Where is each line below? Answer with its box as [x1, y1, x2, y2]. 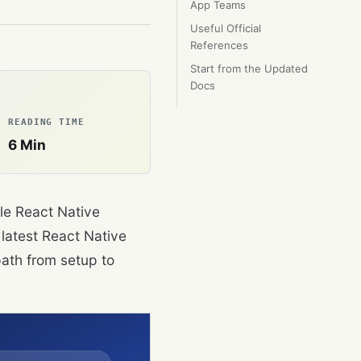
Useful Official [189, 22, 261, 35]
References [189, 39, 248, 52]
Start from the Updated [189, 62, 308, 75]
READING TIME [8, 117, 85, 128]
